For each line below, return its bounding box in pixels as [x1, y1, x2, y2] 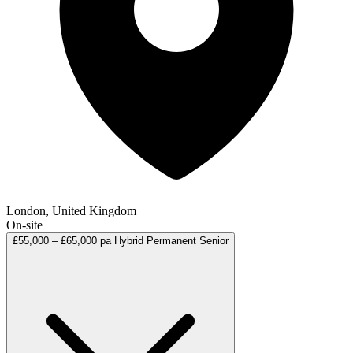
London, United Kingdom [6, 203, 136, 217]
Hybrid [114, 234, 143, 247]
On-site [6, 217, 43, 232]
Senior [199, 234, 229, 247]
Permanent [147, 234, 196, 247]
